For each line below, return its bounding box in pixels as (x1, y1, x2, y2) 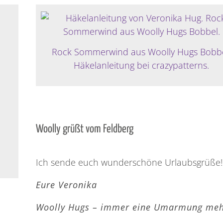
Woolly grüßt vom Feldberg (36, 123, 134, 135)
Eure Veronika (36, 178, 98, 191)
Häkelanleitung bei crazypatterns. (74, 59, 210, 72)
